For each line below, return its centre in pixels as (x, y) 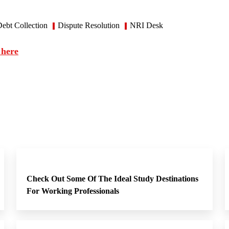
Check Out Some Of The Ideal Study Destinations (112, 179)
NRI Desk (146, 25)
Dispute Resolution (89, 25)
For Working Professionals (73, 191)
